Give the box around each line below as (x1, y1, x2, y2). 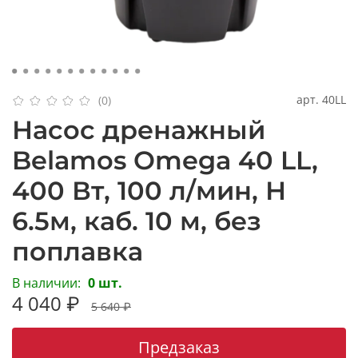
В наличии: (12, 273, 81, 292)
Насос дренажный (12, 113, 265, 145)
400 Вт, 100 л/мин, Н (12, 174, 286, 206)
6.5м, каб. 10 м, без (12, 205, 261, 237)
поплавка (12, 235, 143, 267)
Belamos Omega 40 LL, (12, 144, 318, 176)
